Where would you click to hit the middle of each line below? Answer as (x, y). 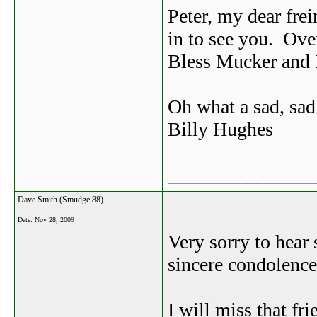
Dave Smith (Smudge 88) (60, 200)
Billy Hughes (220, 129)
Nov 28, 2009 (54, 220)
